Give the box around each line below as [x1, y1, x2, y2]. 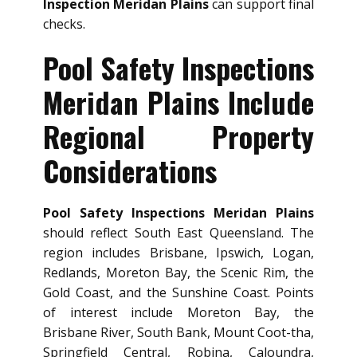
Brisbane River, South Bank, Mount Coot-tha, [43, 324, 314, 342]
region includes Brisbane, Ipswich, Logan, [43, 244, 314, 262]
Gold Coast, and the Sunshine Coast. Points [43, 284, 314, 302]
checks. [43, 15, 85, 33]
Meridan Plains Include [43, 80, 314, 124]
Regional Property [43, 115, 314, 158]
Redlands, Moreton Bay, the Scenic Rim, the [43, 264, 314, 282]
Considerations [43, 149, 217, 192]
